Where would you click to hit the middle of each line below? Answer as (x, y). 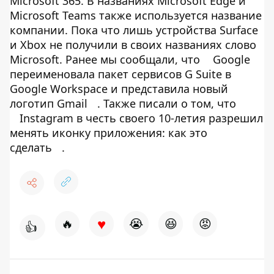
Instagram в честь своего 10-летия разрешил (141, 118)
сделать (31, 148)
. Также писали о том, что (167, 104)
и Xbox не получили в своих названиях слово (133, 45)
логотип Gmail (49, 104)
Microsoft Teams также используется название (136, 16)
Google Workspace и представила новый (119, 89)
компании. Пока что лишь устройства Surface (134, 30)
